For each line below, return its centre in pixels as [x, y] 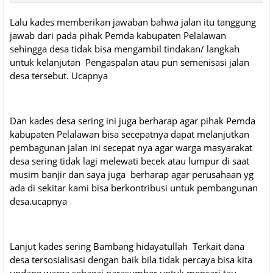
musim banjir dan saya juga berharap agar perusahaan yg [132, 175]
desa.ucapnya [40, 201]
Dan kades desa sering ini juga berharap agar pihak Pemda [133, 121]
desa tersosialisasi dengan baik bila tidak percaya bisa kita [131, 260]
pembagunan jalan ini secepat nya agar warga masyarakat [131, 148]
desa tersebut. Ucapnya [60, 76]
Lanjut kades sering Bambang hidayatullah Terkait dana [127, 246]
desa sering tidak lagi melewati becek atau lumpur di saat [129, 161]
